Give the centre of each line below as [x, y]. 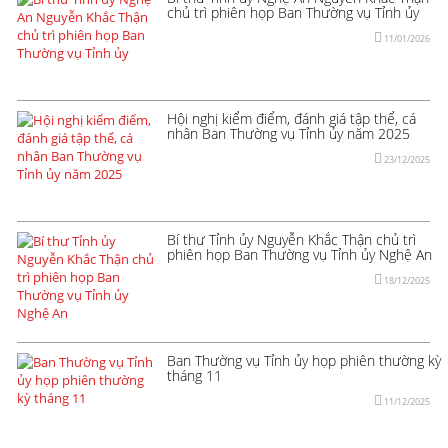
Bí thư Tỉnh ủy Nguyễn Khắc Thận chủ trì [291, 239]
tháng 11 [194, 375]
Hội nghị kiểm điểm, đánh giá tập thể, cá [291, 118]
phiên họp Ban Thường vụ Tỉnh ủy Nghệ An [299, 254]
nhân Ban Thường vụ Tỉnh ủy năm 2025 [288, 133]
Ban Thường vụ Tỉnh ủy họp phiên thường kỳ [304, 360]
